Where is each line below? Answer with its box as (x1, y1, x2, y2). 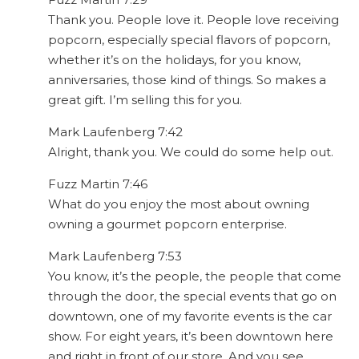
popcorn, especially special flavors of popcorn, (48, 32, 330, 48)
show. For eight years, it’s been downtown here (48, 329, 333, 345)
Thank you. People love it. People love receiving (48, 12, 339, 28)
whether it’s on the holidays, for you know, (48, 52, 301, 68)
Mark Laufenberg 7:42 (48, 124, 183, 140)
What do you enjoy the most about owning (48, 196, 309, 212)
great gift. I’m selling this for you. (48, 92, 242, 108)
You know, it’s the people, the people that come (48, 268, 341, 284)
